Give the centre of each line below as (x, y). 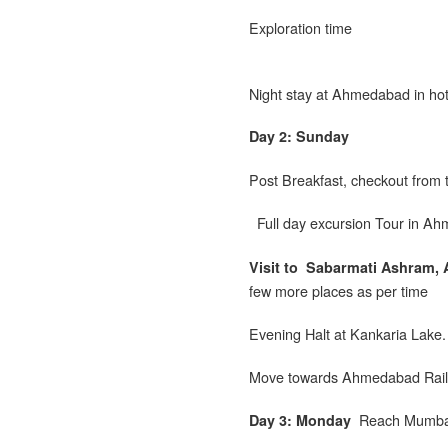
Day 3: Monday (302, 419)
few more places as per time (338, 290)
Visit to (275, 266)
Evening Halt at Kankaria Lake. (347, 333)
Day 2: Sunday (299, 135)
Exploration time (300, 27)
